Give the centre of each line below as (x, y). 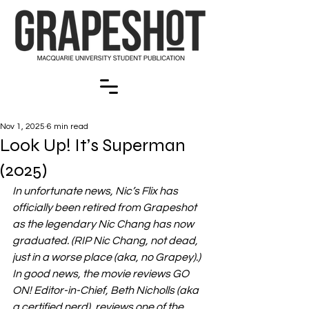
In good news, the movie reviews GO (102, 274)
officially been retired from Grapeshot (106, 208)
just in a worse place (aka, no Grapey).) (108, 257)
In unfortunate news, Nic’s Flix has (96, 191)
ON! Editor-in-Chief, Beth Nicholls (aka (107, 290)
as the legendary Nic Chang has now (104, 224)
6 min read (68, 127)
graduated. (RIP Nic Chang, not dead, (106, 241)
